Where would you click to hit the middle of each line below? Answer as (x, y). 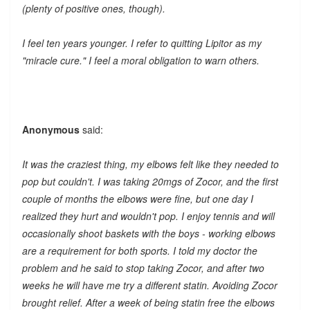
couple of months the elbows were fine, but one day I (137, 198)
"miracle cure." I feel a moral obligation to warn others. (140, 60)
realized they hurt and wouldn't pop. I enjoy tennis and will (148, 216)
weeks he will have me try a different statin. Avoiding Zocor (149, 285)
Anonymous (51, 129)
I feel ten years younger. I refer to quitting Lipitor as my (142, 43)
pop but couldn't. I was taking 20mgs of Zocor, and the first (150, 181)
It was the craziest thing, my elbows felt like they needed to (150, 164)
